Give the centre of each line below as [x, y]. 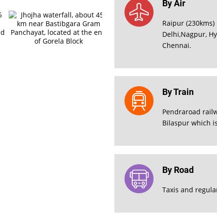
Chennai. [177, 46]
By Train [178, 92]
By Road [178, 170]
